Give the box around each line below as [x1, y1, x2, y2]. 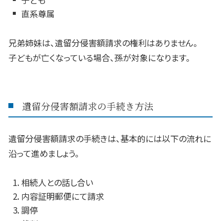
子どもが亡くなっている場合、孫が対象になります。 [8, 51, 190, 64]
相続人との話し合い [21, 176, 93, 189]
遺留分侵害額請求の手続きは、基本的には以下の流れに [8, 132, 211, 145]
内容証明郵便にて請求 [21, 190, 104, 203]
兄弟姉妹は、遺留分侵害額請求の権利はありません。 [8, 37, 198, 49]
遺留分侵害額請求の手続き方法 [22, 99, 154, 112]
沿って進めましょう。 [8, 147, 79, 160]
